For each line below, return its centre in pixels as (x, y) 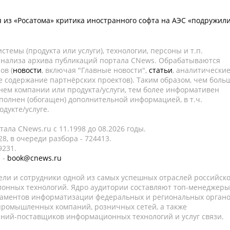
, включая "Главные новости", (95, 70)
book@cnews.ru (34, 158)
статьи (161, 70)
